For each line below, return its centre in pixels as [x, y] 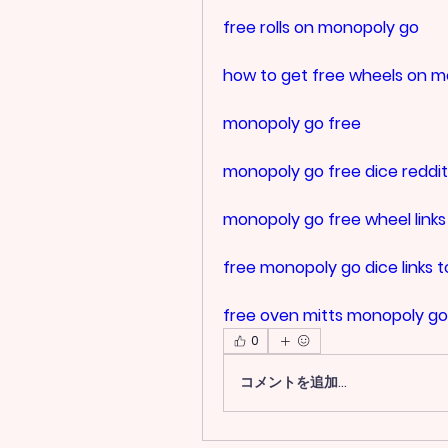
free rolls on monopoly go [321, 27]
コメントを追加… [293, 382]
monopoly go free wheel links [334, 219]
